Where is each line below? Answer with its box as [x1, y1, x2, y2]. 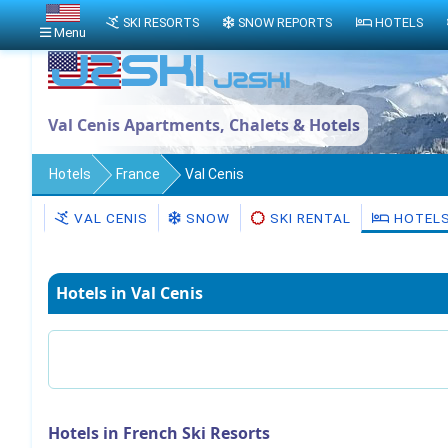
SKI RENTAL [270, 210, 351, 226]
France [116, 166, 160, 182]
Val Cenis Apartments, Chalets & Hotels [48, 114, 360, 136]
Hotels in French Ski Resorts [48, 422, 270, 444]
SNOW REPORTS [237, 15, 332, 31]
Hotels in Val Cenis [56, 282, 203, 304]
